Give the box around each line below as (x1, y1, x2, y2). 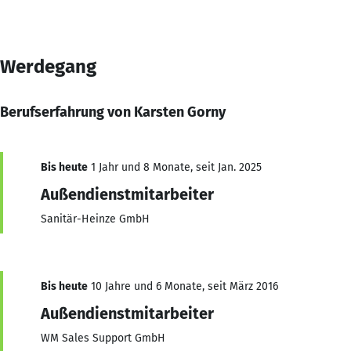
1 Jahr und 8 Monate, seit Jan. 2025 (88, 160, 262, 174)
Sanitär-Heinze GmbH (41, 212, 150, 226)
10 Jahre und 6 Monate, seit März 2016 (88, 279, 278, 293)
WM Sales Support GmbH (41, 331, 165, 345)
